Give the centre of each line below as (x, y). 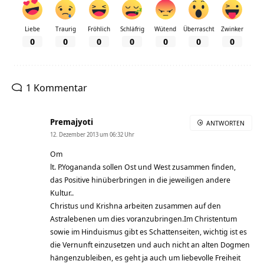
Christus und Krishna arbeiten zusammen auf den (136, 206)
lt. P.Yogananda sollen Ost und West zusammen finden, (143, 167)
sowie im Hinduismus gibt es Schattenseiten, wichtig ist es (148, 232)
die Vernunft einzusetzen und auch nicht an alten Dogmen (150, 245)
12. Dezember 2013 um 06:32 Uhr (92, 135)
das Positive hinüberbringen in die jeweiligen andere (140, 180)
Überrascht (199, 29)
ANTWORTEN (225, 123)
